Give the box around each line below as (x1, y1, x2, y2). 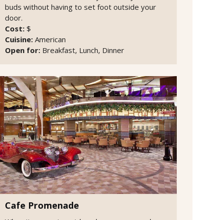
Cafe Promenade (5, 199, 79, 211)
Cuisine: (5, 34, 33, 44)
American (33, 34, 68, 44)
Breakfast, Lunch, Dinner (40, 45, 124, 55)
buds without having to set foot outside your (5, 1, 156, 12)
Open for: (5, 45, 40, 55)
